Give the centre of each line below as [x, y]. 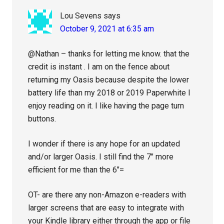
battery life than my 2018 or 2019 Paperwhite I [109, 93]
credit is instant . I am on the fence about [99, 67]
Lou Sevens [81, 16]
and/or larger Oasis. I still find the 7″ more [101, 157]
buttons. [42, 119]
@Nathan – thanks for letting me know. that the [109, 54]
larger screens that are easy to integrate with [106, 208]
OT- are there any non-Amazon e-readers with [107, 195]
